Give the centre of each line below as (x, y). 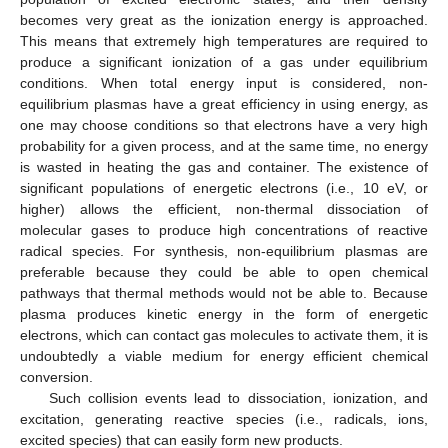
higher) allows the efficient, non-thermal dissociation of (224, 208)
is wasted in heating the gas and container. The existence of (224, 166)
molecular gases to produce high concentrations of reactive (224, 229)
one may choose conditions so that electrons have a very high (224, 124)
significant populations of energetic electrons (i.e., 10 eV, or (224, 187)
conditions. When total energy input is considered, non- (224, 82)
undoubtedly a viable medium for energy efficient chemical (224, 355)
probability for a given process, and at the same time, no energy (224, 145)
